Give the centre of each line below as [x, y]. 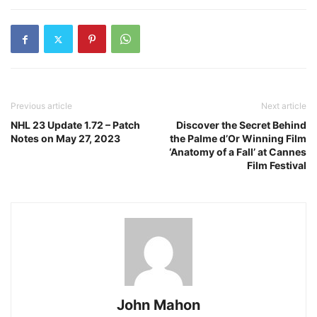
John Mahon [158, 305]
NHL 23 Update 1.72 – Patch [75, 125]
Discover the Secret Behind [241, 125]
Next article [284, 106]
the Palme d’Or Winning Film [238, 138]
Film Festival [277, 165]
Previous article [41, 106]
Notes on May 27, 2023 [65, 138]
